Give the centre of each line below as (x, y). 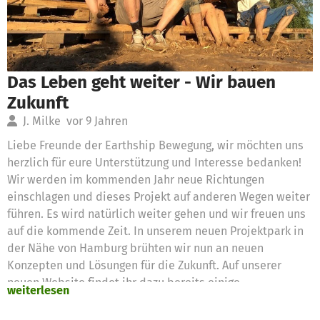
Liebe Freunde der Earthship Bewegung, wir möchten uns (155, 145)
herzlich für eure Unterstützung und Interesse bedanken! (154, 162)
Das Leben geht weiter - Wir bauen (141, 81)
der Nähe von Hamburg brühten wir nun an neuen (135, 248)
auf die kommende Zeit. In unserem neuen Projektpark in (155, 231)
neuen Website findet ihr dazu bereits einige (124, 282)
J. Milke (42, 121)
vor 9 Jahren (97, 121)
